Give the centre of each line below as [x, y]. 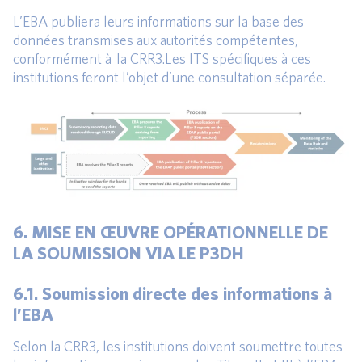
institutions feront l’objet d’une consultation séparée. [169, 78]
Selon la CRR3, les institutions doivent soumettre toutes [178, 346]
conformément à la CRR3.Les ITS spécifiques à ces [162, 59]
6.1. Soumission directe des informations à [173, 293]
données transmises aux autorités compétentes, [156, 40]
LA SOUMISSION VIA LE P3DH [128, 253]
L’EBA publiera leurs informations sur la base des [158, 22]
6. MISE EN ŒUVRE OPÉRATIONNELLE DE [170, 232]
